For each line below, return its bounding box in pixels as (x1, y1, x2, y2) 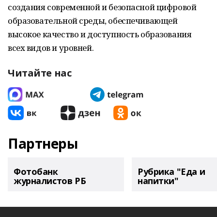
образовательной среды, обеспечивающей (8, 15, 178, 26)
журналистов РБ (14, 175, 86, 186)
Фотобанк (14, 166, 58, 177)
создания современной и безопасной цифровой (8, 1, 197, 13)
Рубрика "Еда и (138, 166, 205, 177)
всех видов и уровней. (8, 42, 94, 53)
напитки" (138, 175, 179, 186)
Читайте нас (8, 66, 72, 79)
